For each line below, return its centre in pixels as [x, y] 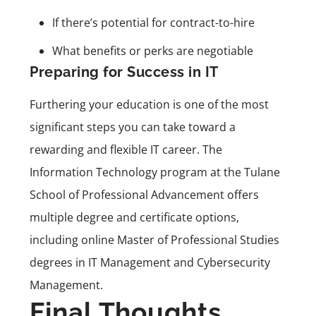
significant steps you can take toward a [133, 127]
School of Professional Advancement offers [144, 194]
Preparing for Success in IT [124, 72]
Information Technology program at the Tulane [155, 172]
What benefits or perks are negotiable [153, 50]
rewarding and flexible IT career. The [126, 149]
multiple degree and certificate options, [134, 217]
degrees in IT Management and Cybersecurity [150, 262]
